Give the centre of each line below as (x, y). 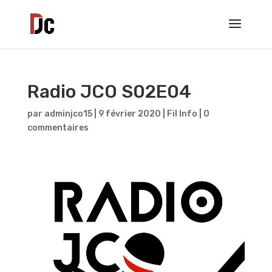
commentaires (58, 128)
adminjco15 (68, 114)
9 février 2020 (129, 114)
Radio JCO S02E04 (109, 92)
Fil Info (182, 114)
